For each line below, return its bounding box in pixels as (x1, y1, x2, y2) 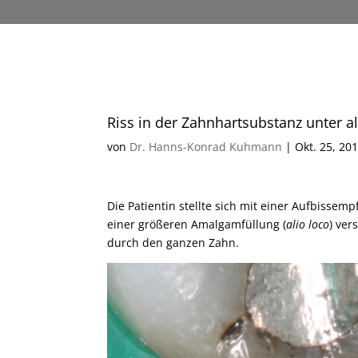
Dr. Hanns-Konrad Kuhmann (129, 139, 283, 154)
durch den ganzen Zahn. (107, 235, 240, 250)
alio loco (286, 217, 330, 232)
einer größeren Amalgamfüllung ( (107, 217, 287, 232)
